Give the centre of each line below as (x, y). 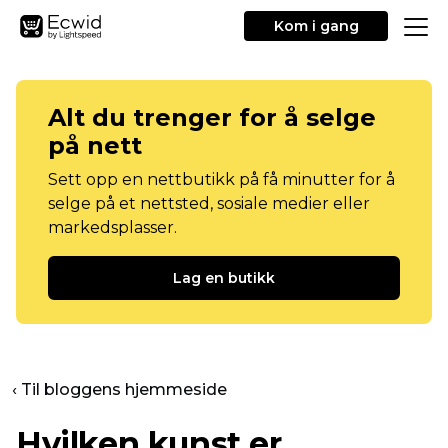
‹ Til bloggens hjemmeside (119, 389)
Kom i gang (316, 26)
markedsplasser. (112, 227)
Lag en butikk (224, 278)
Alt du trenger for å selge (212, 117)
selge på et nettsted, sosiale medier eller (209, 203)
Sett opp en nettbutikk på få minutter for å (221, 179)
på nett (95, 145)
